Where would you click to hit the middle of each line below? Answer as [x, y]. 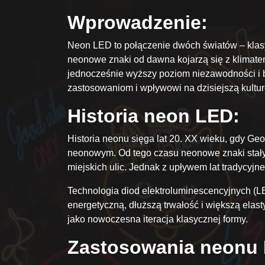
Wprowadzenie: [138, 23]
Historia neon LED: [153, 116]
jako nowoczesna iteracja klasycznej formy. [158, 219]
